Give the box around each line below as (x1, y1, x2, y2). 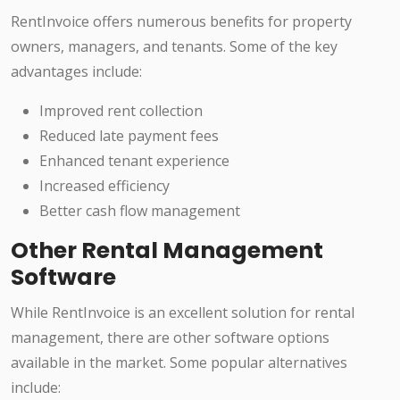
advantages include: (11, 62, 142, 82)
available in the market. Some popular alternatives (11, 353, 347, 373)
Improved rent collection (39, 101, 203, 121)
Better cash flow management (39, 201, 240, 221)
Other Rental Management (11, 235, 323, 267)
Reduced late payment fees (39, 126, 219, 146)
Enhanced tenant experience (39, 151, 229, 171)
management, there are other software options (11, 328, 329, 348)
